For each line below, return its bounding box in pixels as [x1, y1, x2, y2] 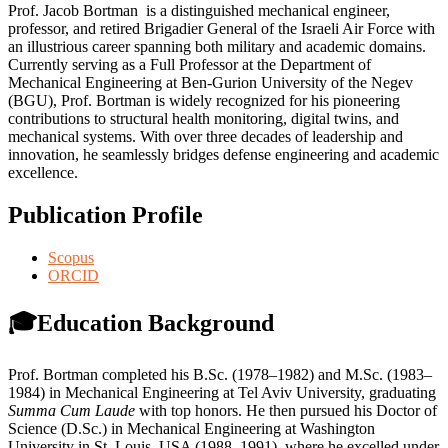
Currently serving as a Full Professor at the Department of [8, 55, 371, 73]
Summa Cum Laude [8, 401, 135, 419]
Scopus [48, 248, 94, 266]
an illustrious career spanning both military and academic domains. [8, 37, 426, 55]
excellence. [8, 163, 78, 181]
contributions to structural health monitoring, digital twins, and [8, 109, 399, 127]
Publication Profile [8, 201, 203, 228]
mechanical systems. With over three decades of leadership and [8, 127, 403, 145]
